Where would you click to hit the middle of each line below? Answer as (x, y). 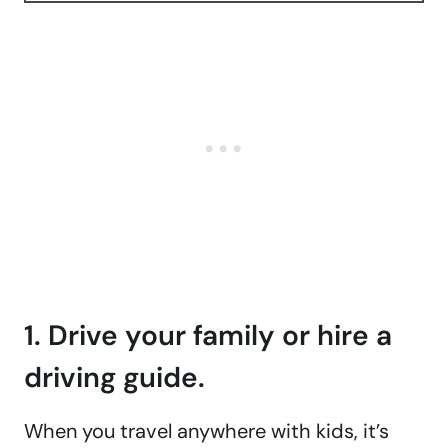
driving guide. (114, 378)
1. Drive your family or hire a (208, 336)
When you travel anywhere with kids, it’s (206, 431)
